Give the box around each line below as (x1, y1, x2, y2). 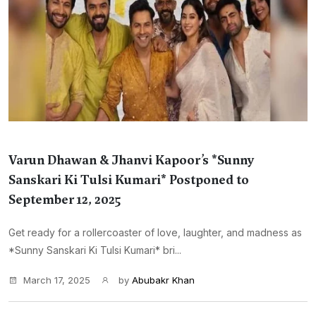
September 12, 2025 (8, 191, 121, 208)
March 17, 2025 (23, 274, 90, 286)
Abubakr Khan (132, 274, 195, 286)
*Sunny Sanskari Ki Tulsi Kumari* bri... (8, 244, 181, 256)
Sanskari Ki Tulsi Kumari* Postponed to (8, 171, 249, 188)
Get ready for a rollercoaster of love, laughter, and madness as (8, 226, 302, 238)
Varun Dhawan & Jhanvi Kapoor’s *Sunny (8, 152, 255, 169)
